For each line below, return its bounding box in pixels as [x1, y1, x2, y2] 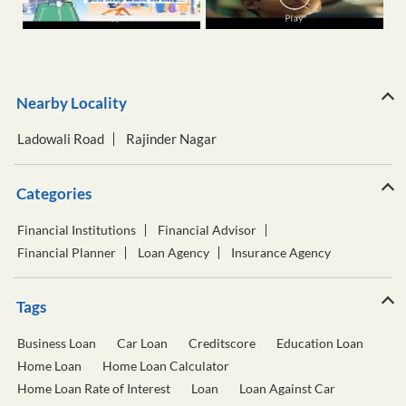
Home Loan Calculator [102, 357, 229, 373]
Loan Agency [138, 244, 209, 260]
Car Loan [117, 334, 168, 351]
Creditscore [188, 334, 256, 351]
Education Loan [276, 334, 363, 351]
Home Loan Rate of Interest [17, 380, 170, 396]
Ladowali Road [17, 130, 104, 147]
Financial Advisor [158, 221, 256, 237]
